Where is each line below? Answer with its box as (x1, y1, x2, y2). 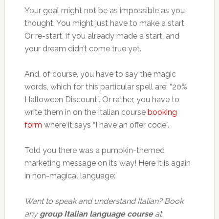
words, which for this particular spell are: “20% (24, 82, 187, 91)
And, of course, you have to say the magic (24, 69, 176, 79)
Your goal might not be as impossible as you (24, 6, 185, 15)
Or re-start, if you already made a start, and (24, 31, 179, 41)
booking (147, 108, 177, 117)
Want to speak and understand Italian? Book (24, 197, 183, 206)
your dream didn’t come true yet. (24, 44, 141, 53)
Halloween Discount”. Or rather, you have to (24, 95, 179, 104)
